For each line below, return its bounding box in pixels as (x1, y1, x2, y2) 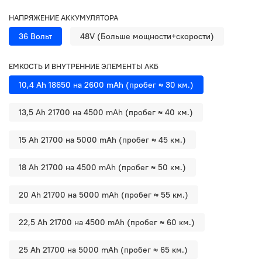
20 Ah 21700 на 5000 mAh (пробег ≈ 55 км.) (19, 189, 188, 200)
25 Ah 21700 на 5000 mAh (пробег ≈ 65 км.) (19, 244, 188, 255)
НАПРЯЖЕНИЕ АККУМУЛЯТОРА (9, 12, 118, 22)
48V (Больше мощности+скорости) (80, 30, 214, 42)
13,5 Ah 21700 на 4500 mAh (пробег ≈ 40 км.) (19, 106, 193, 118)
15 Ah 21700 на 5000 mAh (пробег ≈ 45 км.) (19, 134, 186, 145)
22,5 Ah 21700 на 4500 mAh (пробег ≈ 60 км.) (19, 216, 195, 227)
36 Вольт (19, 30, 52, 42)
